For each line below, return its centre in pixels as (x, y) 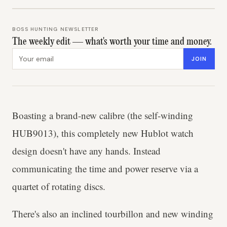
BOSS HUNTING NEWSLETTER (55, 29)
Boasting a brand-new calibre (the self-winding (103, 116)
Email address (37, 54)
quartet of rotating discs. (59, 186)
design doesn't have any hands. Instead (86, 151)
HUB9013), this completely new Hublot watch (103, 133)
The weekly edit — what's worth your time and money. (112, 42)
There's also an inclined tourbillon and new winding (113, 214)
